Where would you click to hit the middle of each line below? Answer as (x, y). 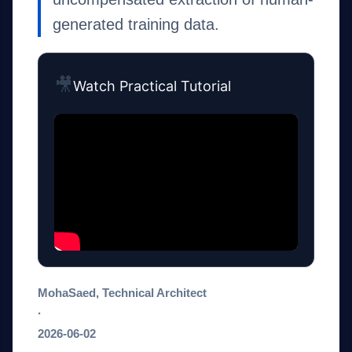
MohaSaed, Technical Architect (122, 293)
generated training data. (136, 24)
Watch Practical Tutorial (152, 86)
